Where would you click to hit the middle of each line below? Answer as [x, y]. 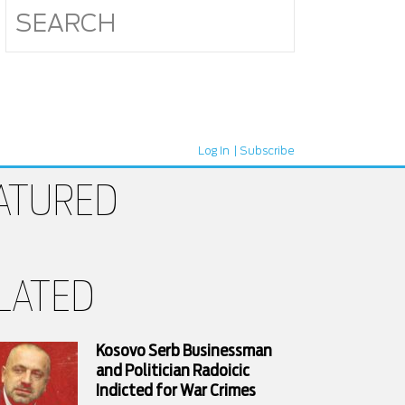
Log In [214, 151]
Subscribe [267, 151]
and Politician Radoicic [173, 372]
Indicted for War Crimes [176, 391]
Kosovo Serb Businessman [184, 352]
